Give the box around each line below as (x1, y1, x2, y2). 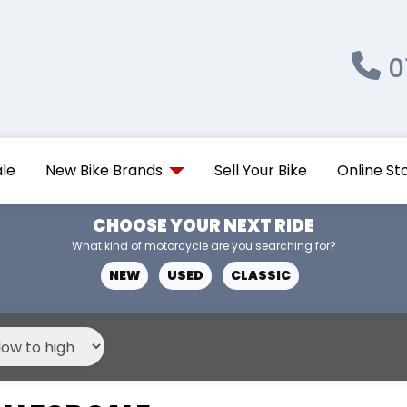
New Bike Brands (45, 160, 164, 181)
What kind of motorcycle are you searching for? (71, 238, 336, 253)
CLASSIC (231, 266, 291, 284)
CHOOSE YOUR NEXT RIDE (93, 213, 314, 238)
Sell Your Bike (213, 160, 307, 181)
